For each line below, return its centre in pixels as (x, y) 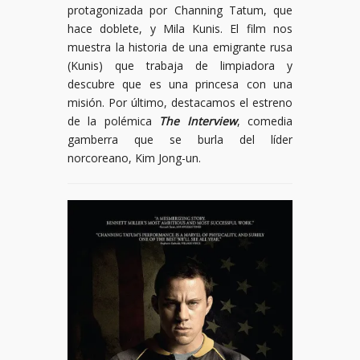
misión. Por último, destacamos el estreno (180, 102)
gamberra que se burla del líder (180, 139)
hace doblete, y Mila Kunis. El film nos (180, 29)
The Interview (198, 121)
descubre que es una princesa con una (180, 84)
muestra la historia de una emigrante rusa (180, 47)
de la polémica (114, 121)
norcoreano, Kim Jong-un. (134, 158)
